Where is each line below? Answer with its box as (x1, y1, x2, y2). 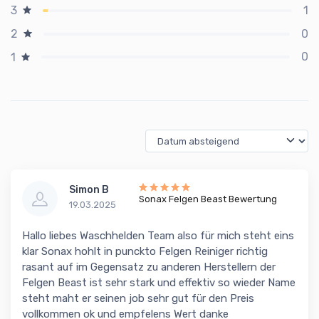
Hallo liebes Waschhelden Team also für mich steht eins (22, 229, 294, 243)
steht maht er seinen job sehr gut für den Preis (22, 292, 254, 305)
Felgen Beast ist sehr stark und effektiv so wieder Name (22, 276, 296, 290)
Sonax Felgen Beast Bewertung (139, 194, 277, 205)
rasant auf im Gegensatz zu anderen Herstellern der (22, 261, 276, 274)
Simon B (69, 184, 109, 197)
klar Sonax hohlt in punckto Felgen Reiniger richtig (22, 245, 268, 258)
